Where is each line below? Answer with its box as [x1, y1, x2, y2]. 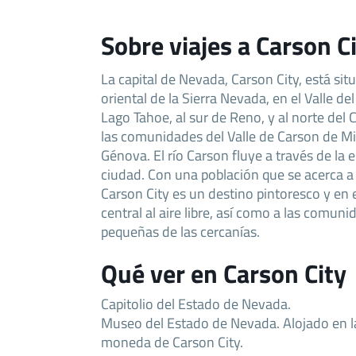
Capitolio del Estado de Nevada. [101, 292, 291, 315]
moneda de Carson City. [101, 331, 243, 354]
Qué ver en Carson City [101, 254, 346, 293]
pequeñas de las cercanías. [101, 220, 260, 243]
